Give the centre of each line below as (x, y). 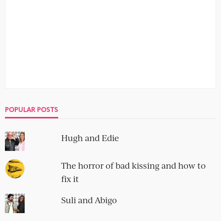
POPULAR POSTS (32, 109)
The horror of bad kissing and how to (133, 165)
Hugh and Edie (90, 138)
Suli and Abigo (89, 200)
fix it (70, 179)
